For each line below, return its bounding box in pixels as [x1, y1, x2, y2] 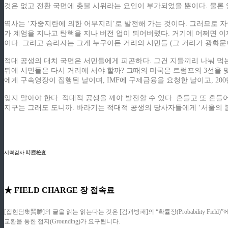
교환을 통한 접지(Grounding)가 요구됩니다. [4, 217, 120, 225]
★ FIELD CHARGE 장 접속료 [4, 185, 115, 194]
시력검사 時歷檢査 [4, 150, 46, 156]
